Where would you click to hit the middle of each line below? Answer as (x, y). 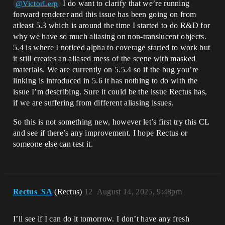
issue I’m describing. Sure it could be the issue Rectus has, (110, 91)
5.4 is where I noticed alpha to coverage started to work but (112, 47)
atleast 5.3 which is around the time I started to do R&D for (112, 25)
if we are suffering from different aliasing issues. (93, 102)
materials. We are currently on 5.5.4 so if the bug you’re (106, 69)
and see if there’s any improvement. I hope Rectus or (100, 133)
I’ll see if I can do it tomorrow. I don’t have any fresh (101, 218)
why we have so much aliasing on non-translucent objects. (110, 36)
